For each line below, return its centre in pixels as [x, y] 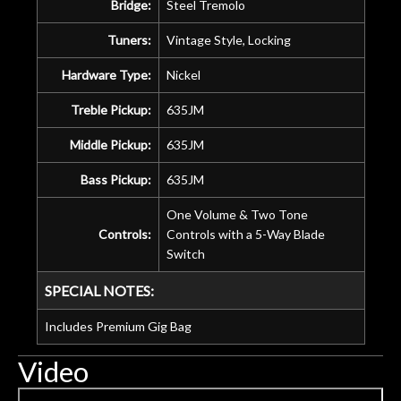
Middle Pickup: [110, 144]
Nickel [183, 74]
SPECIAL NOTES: [99, 290]
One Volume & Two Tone [237, 214]
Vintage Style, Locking [228, 39]
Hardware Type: [106, 74]
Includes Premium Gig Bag [118, 326]
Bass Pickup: [115, 179]
